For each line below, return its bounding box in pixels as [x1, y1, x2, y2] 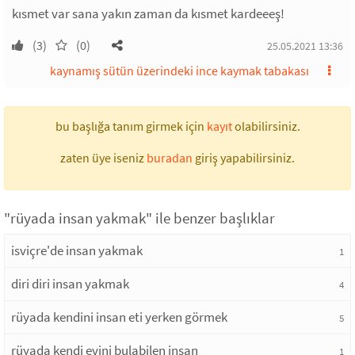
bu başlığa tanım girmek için [55, 117, 207, 134]
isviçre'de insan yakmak [11, 241, 143, 259]
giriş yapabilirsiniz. [193, 149, 295, 166]
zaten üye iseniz [60, 149, 147, 166]
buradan [147, 149, 193, 166]
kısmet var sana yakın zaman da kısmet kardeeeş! [12, 4, 284, 22]
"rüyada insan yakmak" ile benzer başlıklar [4, 208, 275, 227]
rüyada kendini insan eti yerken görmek [11, 307, 227, 326]
